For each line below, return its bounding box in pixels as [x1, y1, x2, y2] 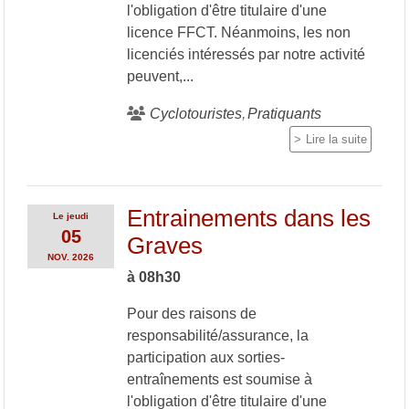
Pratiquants [246, 105, 321, 121]
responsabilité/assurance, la [126, 327, 309, 343]
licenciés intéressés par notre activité [126, 46, 365, 62]
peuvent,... [126, 68, 194, 84]
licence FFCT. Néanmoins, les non [126, 24, 351, 40]
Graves [126, 232, 203, 258]
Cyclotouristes [149, 105, 242, 121]
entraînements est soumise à [126, 371, 312, 387]
